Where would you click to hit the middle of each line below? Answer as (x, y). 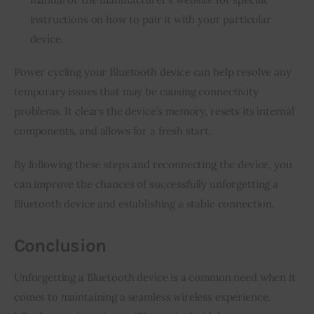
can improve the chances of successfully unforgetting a (146, 184)
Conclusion (60, 245)
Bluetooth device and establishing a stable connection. (144, 203)
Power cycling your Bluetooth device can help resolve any (153, 72)
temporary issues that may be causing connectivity (136, 92)
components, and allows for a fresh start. (113, 131)
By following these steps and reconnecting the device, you (153, 164)
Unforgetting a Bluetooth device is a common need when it (155, 277)
